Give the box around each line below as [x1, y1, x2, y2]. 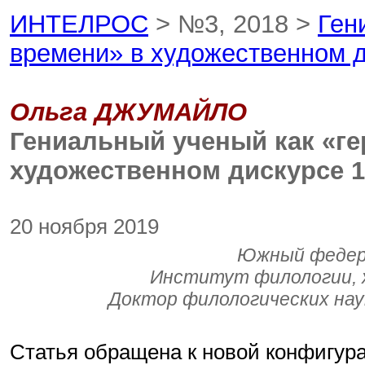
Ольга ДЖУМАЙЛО [10, 98, 247, 126]
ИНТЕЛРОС [10, 10, 148, 38]
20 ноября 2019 [10, 215, 159, 238]
